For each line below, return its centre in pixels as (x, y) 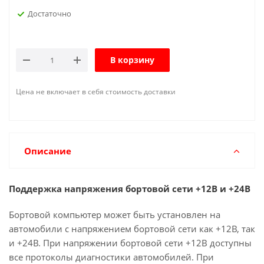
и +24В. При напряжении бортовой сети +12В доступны (130, 243)
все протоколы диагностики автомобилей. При (111, 257)
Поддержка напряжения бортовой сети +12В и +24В (130, 189)
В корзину (132, 60)
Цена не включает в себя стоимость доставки (96, 92)
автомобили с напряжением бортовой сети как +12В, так (132, 229)
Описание (48, 151)
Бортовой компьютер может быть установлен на (115, 214)
